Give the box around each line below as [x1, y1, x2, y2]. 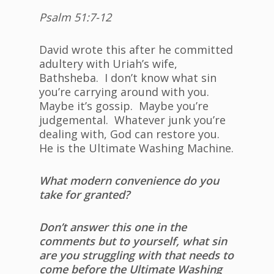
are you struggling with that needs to [39, 248, 234, 263]
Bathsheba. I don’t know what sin [39, 70, 217, 86]
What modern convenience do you [39, 173, 219, 188]
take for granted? [39, 187, 130, 202]
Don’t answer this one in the [39, 220, 187, 235]
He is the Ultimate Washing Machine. [39, 141, 234, 156]
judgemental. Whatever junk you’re [39, 113, 226, 128]
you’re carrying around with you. [39, 84, 212, 100]
